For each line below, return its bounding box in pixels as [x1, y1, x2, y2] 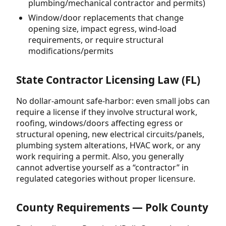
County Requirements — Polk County [16, 200, 208, 215]
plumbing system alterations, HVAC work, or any [16, 140, 200, 151]
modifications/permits [28, 45, 114, 56]
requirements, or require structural [28, 34, 163, 45]
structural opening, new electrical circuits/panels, [16, 129, 204, 140]
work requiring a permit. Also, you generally [16, 151, 184, 162]
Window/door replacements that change [28, 12, 184, 23]
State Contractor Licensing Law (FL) [16, 72, 200, 87]
